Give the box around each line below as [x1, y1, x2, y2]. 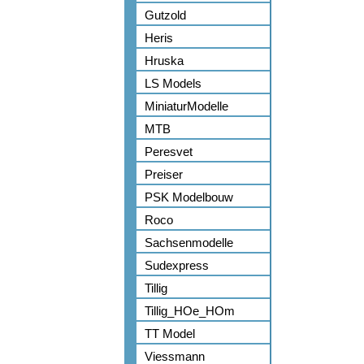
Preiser [145, 167, 183, 181]
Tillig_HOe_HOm [145, 304, 235, 318]
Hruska [145, 54, 184, 67]
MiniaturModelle [145, 99, 228, 113]
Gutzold [145, 8, 186, 22]
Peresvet [145, 145, 193, 158]
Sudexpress [145, 258, 209, 272]
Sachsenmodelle [145, 236, 233, 249]
